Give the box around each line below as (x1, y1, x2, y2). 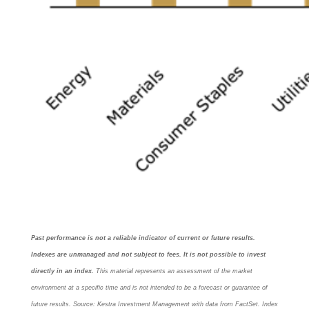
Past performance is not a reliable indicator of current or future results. (31, 235, 255, 242)
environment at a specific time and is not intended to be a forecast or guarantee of (31, 284, 268, 292)
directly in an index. (31, 268, 94, 275)
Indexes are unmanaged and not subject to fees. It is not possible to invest (31, 251, 266, 259)
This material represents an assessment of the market (96, 268, 252, 275)
